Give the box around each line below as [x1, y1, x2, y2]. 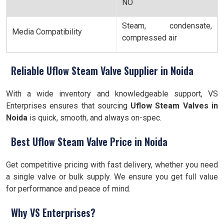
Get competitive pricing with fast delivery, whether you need [6, 160, 218, 169]
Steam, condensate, [122, 21, 212, 30]
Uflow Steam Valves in [130, 101, 218, 110]
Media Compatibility [12, 27, 82, 36]
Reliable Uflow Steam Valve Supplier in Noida [11, 63, 193, 78]
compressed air [122, 33, 177, 42]
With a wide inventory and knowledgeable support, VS [6, 89, 218, 98]
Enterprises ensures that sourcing [6, 101, 131, 110]
